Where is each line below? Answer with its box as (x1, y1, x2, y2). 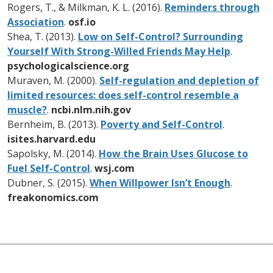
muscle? (7, 102, 47, 116)
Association (7, 15, 64, 29)
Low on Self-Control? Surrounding (78, 29, 243, 43)
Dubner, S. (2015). (7, 175, 90, 190)
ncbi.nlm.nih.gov (51, 102, 131, 116)
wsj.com (94, 161, 135, 175)
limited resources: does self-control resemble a (7, 88, 239, 102)
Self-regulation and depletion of (99, 73, 259, 87)
